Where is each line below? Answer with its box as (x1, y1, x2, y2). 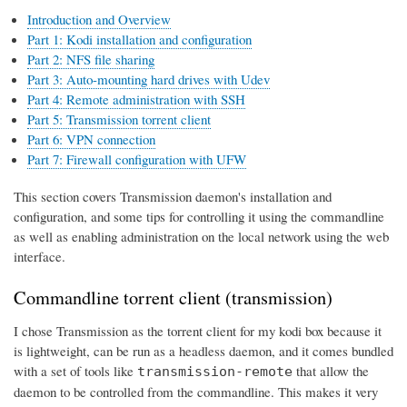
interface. (14, 246, 65, 265)
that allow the (293, 362, 369, 381)
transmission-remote (137, 363, 293, 381)
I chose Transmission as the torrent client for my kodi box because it (14, 322, 382, 341)
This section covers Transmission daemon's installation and (14, 186, 332, 205)
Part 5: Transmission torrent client (27, 110, 211, 129)
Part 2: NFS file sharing (27, 50, 154, 69)
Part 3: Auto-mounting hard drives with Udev (27, 70, 270, 89)
